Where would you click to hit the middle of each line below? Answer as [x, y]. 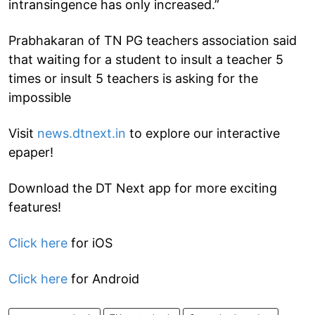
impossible [40, 97]
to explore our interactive [203, 133]
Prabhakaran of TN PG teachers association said [153, 40]
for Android [103, 278]
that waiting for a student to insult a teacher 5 [146, 59]
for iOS [90, 243]
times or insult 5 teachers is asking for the [133, 78]
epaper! [31, 152]
